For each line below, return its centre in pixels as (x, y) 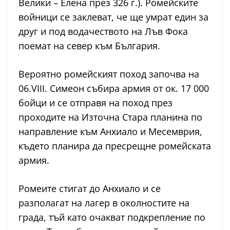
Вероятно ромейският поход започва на (109, 74)
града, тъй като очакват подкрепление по (112, 217)
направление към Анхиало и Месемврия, (110, 131)
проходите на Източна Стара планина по (110, 117)
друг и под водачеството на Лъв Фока (103, 31)
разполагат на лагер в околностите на (104, 203)
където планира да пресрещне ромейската (115, 146)
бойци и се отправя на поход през (95, 102)
